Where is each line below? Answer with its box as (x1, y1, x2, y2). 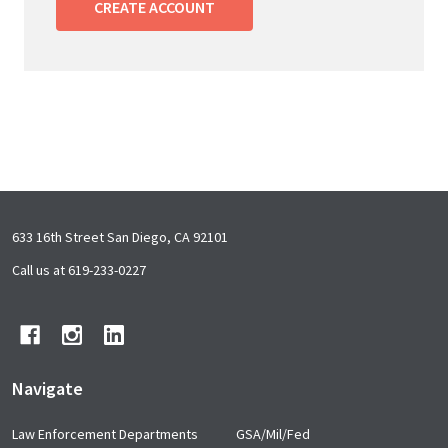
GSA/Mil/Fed (236, 425, 310, 444)
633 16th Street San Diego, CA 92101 (12, 228, 228, 247)
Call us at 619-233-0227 (12, 261, 146, 280)
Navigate (12, 377, 83, 401)
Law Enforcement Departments (12, 425, 198, 444)
